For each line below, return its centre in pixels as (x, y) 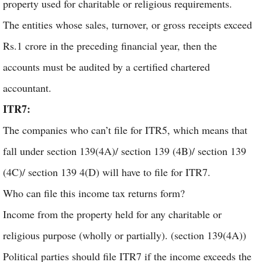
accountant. (29, 88)
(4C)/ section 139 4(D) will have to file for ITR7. (108, 172)
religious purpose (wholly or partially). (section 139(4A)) (125, 235)
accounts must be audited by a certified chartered (106, 67)
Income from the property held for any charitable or (112, 214)
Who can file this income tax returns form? (94, 193)
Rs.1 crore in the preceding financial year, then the (110, 46)
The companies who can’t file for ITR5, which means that (125, 130)
